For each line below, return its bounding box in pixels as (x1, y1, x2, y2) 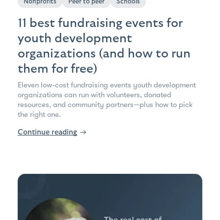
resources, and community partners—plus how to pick (18, 100, 193, 109)
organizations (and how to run (18, 47, 191, 60)
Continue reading (18, 128, 77, 136)
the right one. (18, 110, 61, 119)
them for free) (18, 62, 97, 75)
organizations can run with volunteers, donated (18, 90, 171, 99)
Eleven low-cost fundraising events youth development (18, 80, 196, 89)
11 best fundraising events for (18, 16, 183, 29)
